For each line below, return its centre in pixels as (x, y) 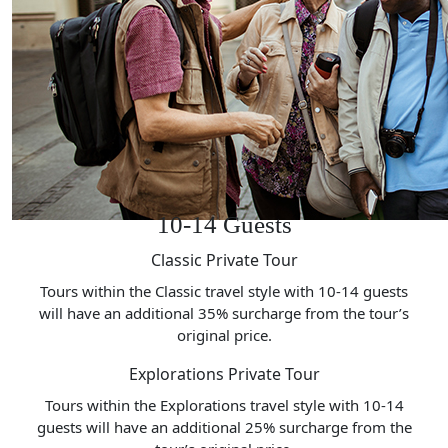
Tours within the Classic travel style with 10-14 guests (224, 290)
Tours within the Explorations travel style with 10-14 (224, 404)
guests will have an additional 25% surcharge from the (224, 426)
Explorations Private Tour (224, 373)
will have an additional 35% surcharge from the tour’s (224, 312)
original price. (224, 334)
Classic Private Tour (224, 259)
